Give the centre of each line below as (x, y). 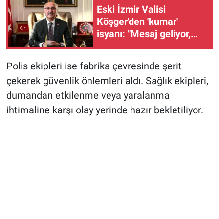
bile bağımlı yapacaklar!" (150, 58)
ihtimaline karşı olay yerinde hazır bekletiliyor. (105, 110)
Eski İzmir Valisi (131, 9)
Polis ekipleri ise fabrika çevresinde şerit (94, 66)
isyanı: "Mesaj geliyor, (144, 33)
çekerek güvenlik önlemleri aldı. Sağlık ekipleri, (107, 81)
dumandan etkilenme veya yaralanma (88, 96)
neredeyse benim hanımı (150, 46)
